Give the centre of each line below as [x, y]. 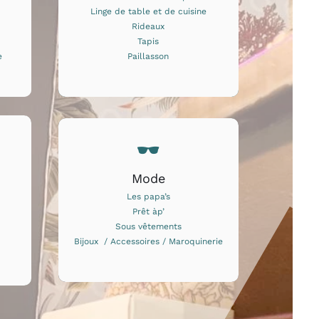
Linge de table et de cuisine [148, 11]
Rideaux [148, 26]
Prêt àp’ [148, 212]
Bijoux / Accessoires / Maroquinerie [148, 242]
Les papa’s [148, 197]
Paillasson [148, 56]
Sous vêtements [148, 227]
